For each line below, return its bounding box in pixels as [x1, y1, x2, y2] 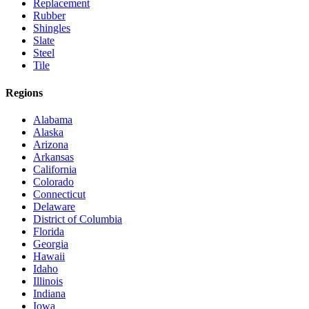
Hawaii [33, 250, 65, 262]
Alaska [33, 126, 63, 138]
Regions [6, 86, 43, 99]
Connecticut [33, 188, 86, 200]
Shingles [33, 22, 70, 34]
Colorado [33, 175, 74, 188]
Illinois [33, 275, 63, 287]
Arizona [33, 138, 68, 150]
